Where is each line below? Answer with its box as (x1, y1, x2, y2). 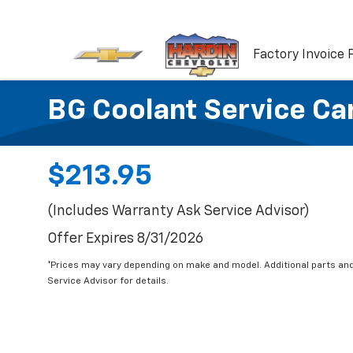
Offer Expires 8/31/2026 (47, 232, 203, 246)
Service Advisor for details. (47, 277, 169, 286)
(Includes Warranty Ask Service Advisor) (47, 204, 310, 218)
